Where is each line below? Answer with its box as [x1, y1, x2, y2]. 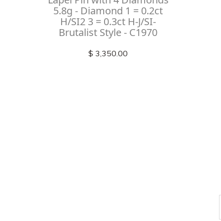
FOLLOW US [132, 138, 173, 147]
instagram [132, 94, 218, 120]
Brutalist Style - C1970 [59, 25, 157, 39]
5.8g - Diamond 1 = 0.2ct [53, 3, 163, 17]
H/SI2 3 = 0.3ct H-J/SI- [60, 14, 156, 28]
